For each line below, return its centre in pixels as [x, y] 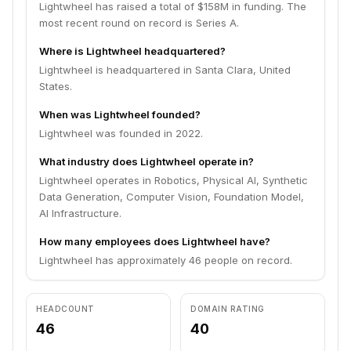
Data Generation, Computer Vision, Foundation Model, [172, 197]
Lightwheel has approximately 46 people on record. [166, 260]
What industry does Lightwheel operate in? [147, 161]
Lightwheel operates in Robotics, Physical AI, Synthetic [174, 180]
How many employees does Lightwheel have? [155, 241]
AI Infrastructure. [80, 213]
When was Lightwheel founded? [120, 114]
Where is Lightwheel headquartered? [132, 51]
